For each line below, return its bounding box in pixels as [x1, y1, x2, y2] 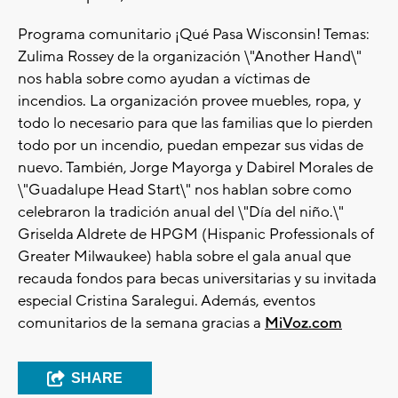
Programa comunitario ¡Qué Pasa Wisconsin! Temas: [18, 25, 370, 45]
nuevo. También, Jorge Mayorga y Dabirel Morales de [18, 158, 373, 179]
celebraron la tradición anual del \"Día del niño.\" [18, 203, 344, 223]
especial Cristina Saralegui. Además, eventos [18, 291, 315, 312]
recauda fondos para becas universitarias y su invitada [18, 269, 377, 290]
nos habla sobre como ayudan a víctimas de [18, 69, 310, 90]
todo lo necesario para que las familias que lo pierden [18, 114, 373, 134]
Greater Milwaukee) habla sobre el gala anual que [18, 247, 351, 267]
